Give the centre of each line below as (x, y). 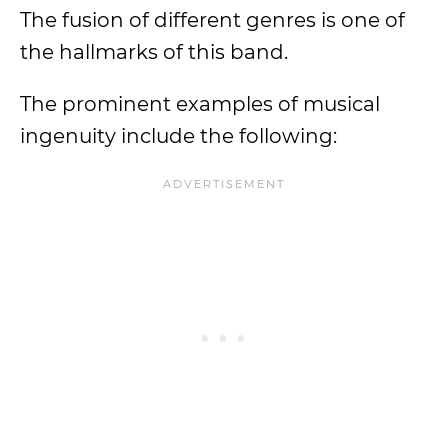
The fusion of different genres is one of (212, 20)
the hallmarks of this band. (154, 52)
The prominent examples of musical (200, 104)
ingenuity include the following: (178, 136)
